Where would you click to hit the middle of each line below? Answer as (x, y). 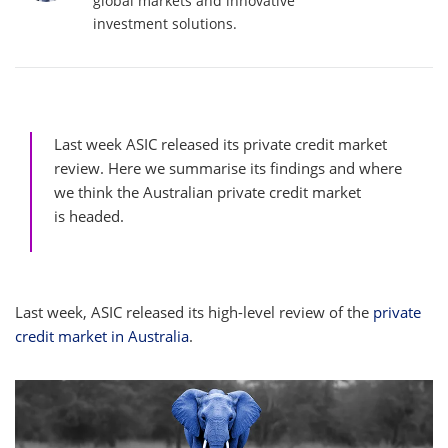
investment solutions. (165, 23)
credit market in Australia (102, 336)
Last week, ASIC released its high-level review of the (194, 312)
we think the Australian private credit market (207, 192)
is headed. (89, 216)
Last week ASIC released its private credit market (220, 144)
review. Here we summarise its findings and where (228, 168)
